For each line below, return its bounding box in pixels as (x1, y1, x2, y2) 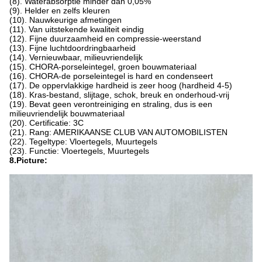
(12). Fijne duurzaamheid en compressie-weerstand (9, 34, 201, 43)
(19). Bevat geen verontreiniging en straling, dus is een (9, 99, 212, 109)
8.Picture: (9, 156, 47, 165)
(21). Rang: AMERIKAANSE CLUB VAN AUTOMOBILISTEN (9, 127, 227, 137)
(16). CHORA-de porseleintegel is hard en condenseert (9, 71, 213, 81)
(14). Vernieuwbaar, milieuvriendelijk (9, 53, 143, 62)
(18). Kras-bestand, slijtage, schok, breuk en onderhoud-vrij (9, 90, 229, 99)
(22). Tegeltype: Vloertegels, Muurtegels (9, 137, 157, 146)
